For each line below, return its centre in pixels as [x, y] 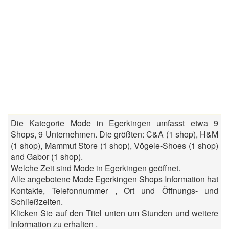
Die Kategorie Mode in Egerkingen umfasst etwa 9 [114, 123]
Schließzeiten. [37, 202]
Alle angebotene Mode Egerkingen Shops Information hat [114, 179]
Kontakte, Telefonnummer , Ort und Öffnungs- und [114, 190]
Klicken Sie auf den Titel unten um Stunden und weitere [114, 213]
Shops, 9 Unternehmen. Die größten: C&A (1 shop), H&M [114, 134]
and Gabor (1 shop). [47, 157]
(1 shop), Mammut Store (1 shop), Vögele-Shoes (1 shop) [114, 145]
